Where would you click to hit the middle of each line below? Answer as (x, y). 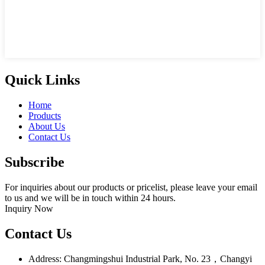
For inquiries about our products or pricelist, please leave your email (131, 187)
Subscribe (35, 162)
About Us (47, 126)
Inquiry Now (29, 208)
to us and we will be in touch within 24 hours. (90, 198)
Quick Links (42, 80)
